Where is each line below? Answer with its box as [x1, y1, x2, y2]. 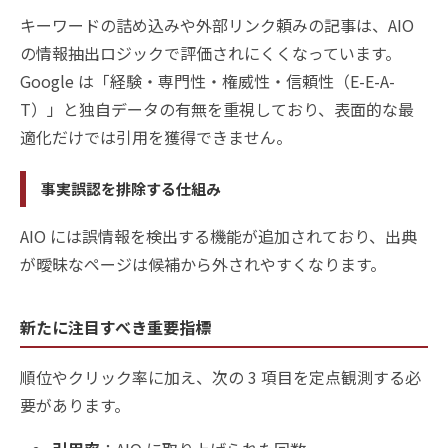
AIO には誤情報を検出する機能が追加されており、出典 [20, 224, 417, 249]
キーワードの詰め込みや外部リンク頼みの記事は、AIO [20, 13, 414, 38]
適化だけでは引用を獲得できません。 [20, 125, 292, 150]
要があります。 [20, 393, 130, 418]
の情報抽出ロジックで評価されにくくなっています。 [20, 41, 401, 66]
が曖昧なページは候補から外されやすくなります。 [20, 252, 386, 277]
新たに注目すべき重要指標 [20, 315, 211, 340]
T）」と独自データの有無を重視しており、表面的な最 [20, 97, 414, 122]
